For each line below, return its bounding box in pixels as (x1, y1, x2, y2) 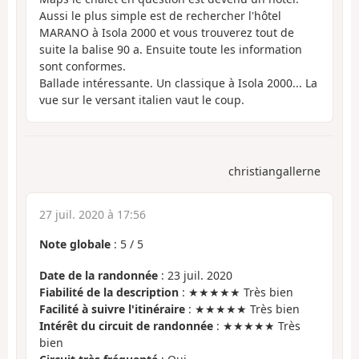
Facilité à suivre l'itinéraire (39, 301, 185, 317)
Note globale (39, 236, 111, 252)
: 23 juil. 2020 (158, 267, 232, 283)
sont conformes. (39, 58, 126, 74)
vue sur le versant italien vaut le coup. (39, 91, 244, 107)
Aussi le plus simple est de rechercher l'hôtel (39, 7, 281, 23)
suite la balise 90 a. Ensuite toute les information (39, 41, 302, 57)
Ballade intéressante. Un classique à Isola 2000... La (39, 75, 317, 91)
